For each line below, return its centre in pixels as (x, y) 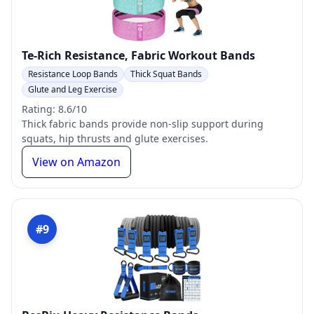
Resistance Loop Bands (73, 74)
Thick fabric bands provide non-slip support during (143, 124)
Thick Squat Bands (166, 74)
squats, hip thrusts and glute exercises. (115, 138)
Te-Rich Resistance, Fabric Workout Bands (138, 55)
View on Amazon (76, 162)
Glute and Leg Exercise (73, 89)
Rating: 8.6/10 (54, 109)
